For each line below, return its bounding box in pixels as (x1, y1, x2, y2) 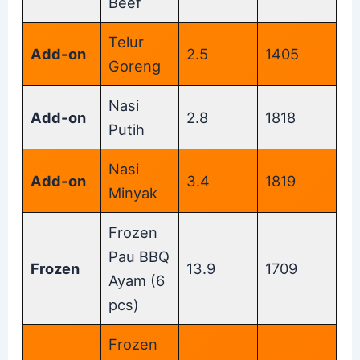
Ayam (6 (108, 271, 166, 289)
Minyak (108, 183, 158, 202)
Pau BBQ (108, 247, 170, 265)
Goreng (108, 56, 162, 75)
